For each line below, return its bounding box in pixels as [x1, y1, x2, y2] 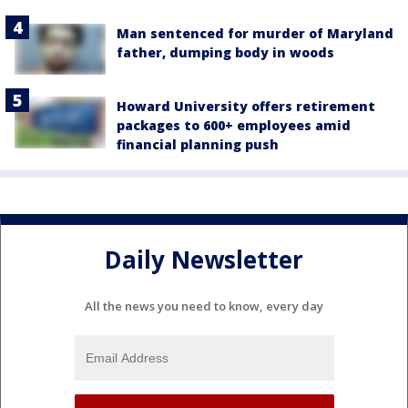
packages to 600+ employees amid [117, 117, 351, 135]
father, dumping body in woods [117, 44, 334, 62]
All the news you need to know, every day [85, 298, 323, 315]
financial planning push [117, 136, 279, 154]
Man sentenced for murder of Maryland [117, 25, 393, 43]
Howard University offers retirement [117, 97, 375, 116]
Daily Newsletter [105, 242, 303, 276]
